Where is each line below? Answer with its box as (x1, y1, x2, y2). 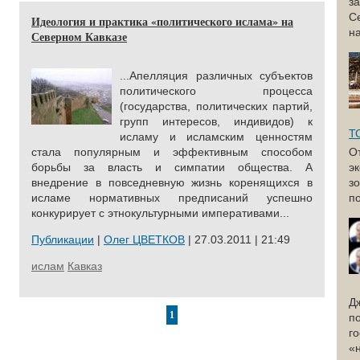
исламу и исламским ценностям (120, 130, 313, 143)
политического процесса (120, 84, 313, 97)
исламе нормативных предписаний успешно (31, 191, 313, 204)
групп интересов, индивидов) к (120, 115, 313, 128)
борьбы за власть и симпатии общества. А (31, 161, 313, 174)
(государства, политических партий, (120, 100, 313, 112)
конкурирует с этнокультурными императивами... (31, 207, 289, 219)
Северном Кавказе (31, 28, 127, 45)
